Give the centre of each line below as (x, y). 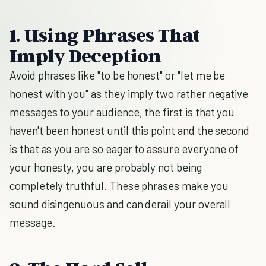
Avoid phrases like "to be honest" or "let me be (118, 75)
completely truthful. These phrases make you (119, 186)
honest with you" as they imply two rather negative (129, 94)
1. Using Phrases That (105, 34)
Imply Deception (85, 55)
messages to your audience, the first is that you (122, 112)
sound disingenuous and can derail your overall (120, 204)
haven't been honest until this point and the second (130, 130)
